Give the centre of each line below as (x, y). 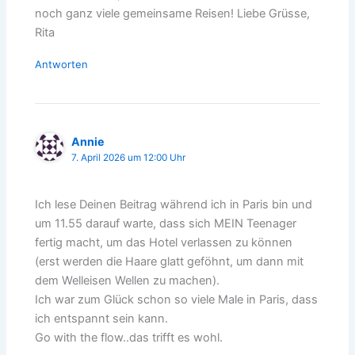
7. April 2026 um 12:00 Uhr (129, 158)
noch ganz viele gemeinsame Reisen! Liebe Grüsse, (173, 14)
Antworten (62, 65)
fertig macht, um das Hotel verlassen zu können (164, 242)
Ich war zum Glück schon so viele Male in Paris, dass (177, 299)
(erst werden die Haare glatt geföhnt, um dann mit (170, 261)
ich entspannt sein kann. (102, 318)
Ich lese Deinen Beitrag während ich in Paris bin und (174, 204)
